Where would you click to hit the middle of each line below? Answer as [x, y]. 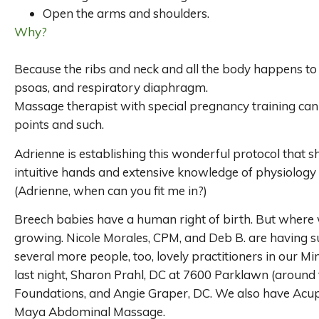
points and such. [59, 125]
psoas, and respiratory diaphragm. [111, 88]
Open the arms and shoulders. [126, 14]
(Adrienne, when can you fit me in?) [111, 190]
